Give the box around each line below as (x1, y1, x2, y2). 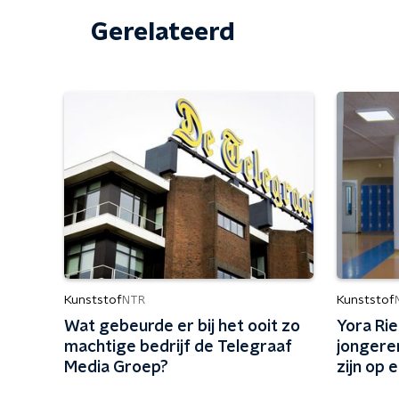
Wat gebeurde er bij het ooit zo (64, 319, 300, 335)
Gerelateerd (91, 20, 235, 45)
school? (337, 380, 395, 396)
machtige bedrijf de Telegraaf (64, 339, 292, 355)
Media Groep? (64, 360, 168, 376)
